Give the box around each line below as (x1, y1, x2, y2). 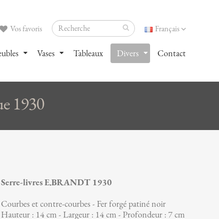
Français (153, 24, 181, 34)
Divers (116, 48, 139, 59)
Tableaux (73, 48, 103, 59)
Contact (157, 48, 186, 59)
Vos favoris (8, 24, 42, 34)
